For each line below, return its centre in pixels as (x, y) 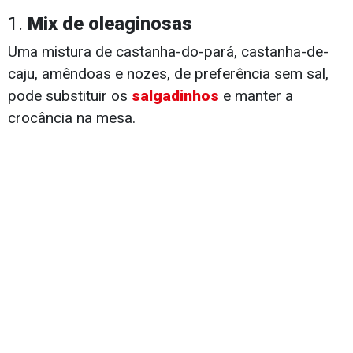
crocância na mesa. (72, 118)
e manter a (256, 96)
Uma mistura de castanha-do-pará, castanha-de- (168, 52)
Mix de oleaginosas (110, 24)
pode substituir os (70, 96)
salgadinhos (175, 96)
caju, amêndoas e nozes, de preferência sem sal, (168, 74)
